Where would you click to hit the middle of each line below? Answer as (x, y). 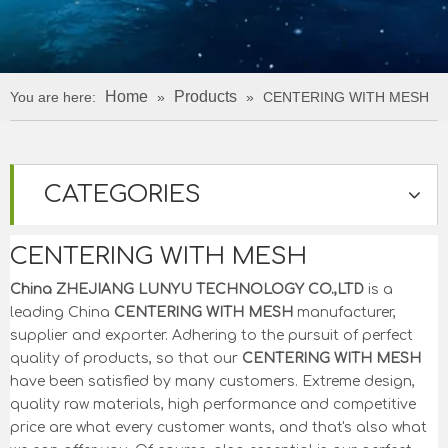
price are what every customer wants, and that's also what (218, 427)
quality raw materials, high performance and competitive (213, 404)
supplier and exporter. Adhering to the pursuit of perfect (211, 335)
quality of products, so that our (126, 358)
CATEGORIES (122, 194)
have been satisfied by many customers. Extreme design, (212, 381)
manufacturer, (344, 312)
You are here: (53, 97)
